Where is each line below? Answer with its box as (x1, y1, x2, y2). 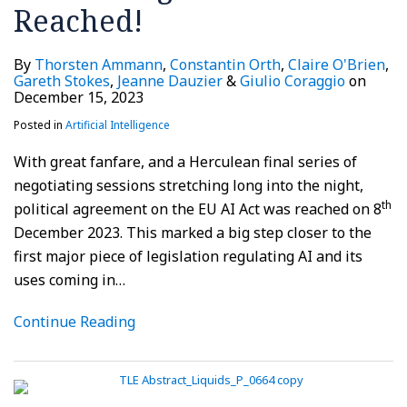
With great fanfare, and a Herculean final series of (14, 151, 357, 172)
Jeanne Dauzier (117, 70, 223, 91)
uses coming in (14, 269, 115, 290)
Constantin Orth (170, 54, 281, 74)
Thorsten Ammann (35, 54, 163, 74)
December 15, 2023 (14, 86, 144, 107)
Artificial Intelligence (65, 116, 170, 133)
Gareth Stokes (14, 70, 110, 91)
